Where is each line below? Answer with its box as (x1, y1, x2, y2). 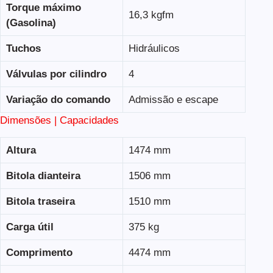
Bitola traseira (5, 195, 75, 207)
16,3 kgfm (128, 9, 174, 21)
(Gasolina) (5, 16, 56, 29)
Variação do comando (5, 93, 110, 105)
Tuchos (5, 42, 41, 54)
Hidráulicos (128, 42, 180, 54)
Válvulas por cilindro (5, 68, 107, 80)
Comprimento (5, 246, 73, 258)
